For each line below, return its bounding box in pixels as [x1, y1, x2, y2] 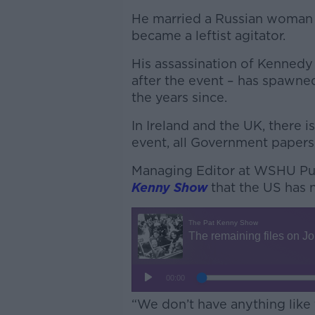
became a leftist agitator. [131, 28, 285, 43]
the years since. [131, 90, 227, 105]
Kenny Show [131, 180, 207, 195]
